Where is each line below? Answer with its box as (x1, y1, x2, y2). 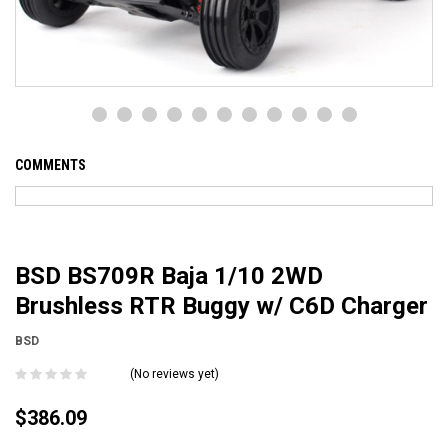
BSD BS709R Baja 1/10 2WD (15, 262, 323, 291)
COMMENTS (15, 157, 86, 174)
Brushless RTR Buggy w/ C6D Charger (15, 292, 428, 321)
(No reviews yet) (130, 367, 219, 382)
